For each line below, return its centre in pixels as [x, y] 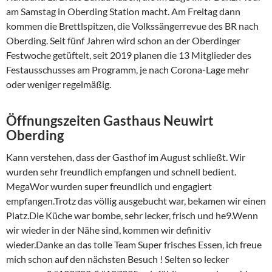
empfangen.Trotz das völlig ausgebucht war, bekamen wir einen [136, 201]
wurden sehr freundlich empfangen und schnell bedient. [121, 172]
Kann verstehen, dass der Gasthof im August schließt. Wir [126, 157]
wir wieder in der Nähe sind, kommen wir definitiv [108, 230]
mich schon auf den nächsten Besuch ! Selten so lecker [117, 259]
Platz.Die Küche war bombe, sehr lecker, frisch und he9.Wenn [132, 215]
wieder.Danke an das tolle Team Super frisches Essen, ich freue [134, 244]
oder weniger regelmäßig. [59, 84]
